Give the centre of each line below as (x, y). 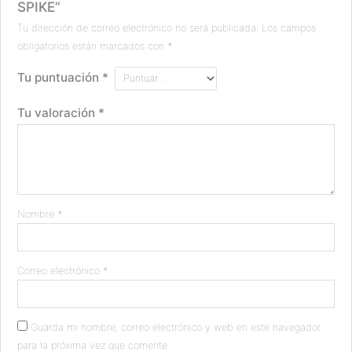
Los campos (289, 28)
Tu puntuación (60, 78)
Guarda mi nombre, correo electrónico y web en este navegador (176, 327)
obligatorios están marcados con (93, 46)
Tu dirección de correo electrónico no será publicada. (138, 28)
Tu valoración (58, 112)
